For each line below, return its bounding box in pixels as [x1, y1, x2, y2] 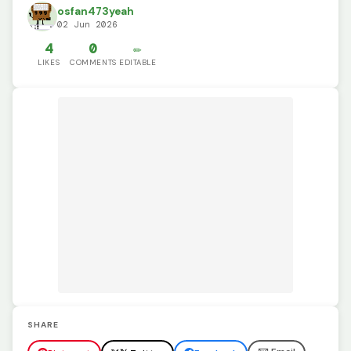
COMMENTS [70, 57, 117, 68]
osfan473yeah [57, 5, 135, 19]
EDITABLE [118, 57, 157, 68]
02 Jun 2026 [57, 19, 118, 31]
